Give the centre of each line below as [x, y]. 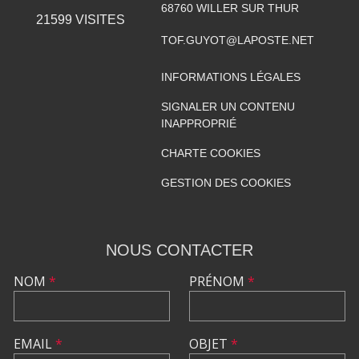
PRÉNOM [218, 281]
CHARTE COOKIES [210, 153]
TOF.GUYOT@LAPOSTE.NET [237, 40]
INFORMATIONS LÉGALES [230, 77]
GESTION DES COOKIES [226, 182]
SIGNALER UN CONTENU [228, 106]
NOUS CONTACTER [179, 250]
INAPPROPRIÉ [198, 123]
